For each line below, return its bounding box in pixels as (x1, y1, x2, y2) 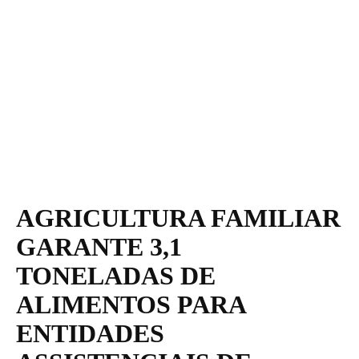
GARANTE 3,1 (16, 232, 182, 261)
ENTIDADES (16, 318, 164, 348)
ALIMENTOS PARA (16, 289, 245, 319)
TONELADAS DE (16, 260, 216, 290)
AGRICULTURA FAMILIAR (16, 203, 341, 232)
